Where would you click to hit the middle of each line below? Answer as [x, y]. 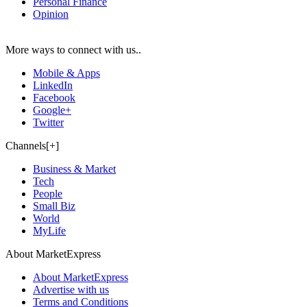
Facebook [54, 97]
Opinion [51, 14]
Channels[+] [32, 145]
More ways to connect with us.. [73, 49]
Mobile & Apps [66, 73]
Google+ [52, 110]
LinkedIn [53, 85]
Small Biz [54, 206]
